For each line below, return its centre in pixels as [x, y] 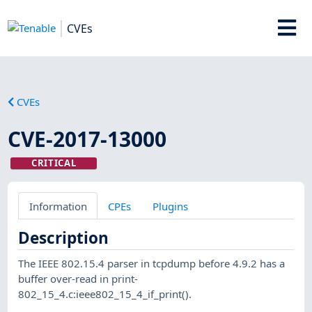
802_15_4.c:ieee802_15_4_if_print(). [105, 294]
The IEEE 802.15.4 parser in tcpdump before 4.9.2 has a [152, 263]
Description [64, 237]
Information [58, 206]
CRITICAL [54, 163]
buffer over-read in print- [78, 278]
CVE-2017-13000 [87, 139]
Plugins [170, 206]
